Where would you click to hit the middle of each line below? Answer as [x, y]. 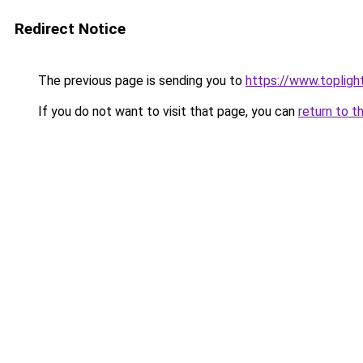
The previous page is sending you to [140, 81]
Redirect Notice [70, 29]
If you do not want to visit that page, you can [167, 111]
